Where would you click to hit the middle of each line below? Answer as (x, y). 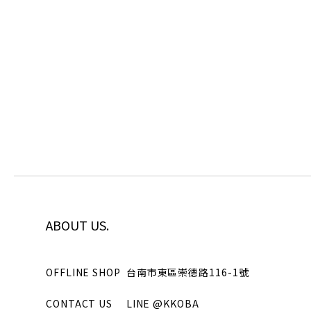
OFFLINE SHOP (83, 272)
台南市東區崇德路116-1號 (187, 272)
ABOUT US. (77, 225)
